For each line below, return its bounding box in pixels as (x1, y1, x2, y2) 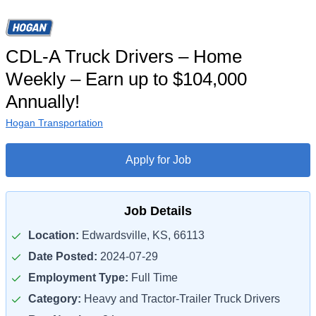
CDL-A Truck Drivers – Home (6, 46, 242, 67)
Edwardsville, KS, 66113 (79, 229, 205, 241)
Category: (28, 293, 81, 305)
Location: (28, 229, 79, 241)
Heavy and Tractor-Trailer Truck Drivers (81, 293, 280, 305)
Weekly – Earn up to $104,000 (6, 68, 247, 90)
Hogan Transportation (6, 117, 103, 128)
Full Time (128, 272, 178, 284)
